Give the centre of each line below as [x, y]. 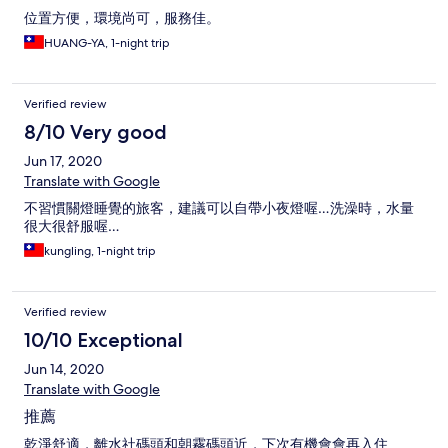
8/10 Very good [95, 132]
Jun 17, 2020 [63, 161]
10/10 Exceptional [103, 340]
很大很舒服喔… [72, 226]
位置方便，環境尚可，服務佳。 [122, 18]
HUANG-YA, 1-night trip [107, 43]
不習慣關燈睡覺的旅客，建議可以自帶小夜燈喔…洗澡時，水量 [219, 208]
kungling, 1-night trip [100, 251]
